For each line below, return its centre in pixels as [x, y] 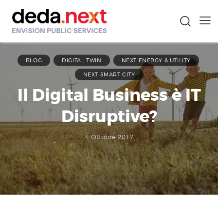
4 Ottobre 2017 [109, 136]
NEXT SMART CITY [109, 74]
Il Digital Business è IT [109, 95]
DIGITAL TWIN [82, 60]
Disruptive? [109, 117]
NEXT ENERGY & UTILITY [156, 60]
